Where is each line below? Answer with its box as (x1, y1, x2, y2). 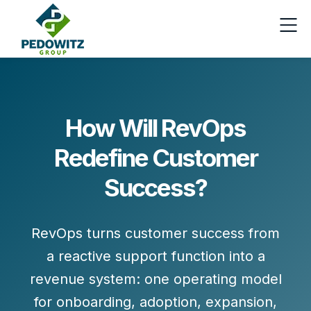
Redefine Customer (53, 143, 258, 172)
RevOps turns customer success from (31, 225, 280, 242)
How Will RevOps (65, 113, 246, 142)
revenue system (29, 271, 136, 287)
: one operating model (135, 271, 282, 287)
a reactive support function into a (46, 248, 265, 264)
